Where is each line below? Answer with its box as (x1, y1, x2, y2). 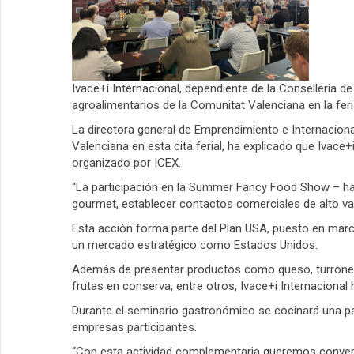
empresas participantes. (72, 320, 197, 335)
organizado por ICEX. (72, 156, 181, 171)
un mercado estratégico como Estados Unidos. (72, 238, 318, 253)
